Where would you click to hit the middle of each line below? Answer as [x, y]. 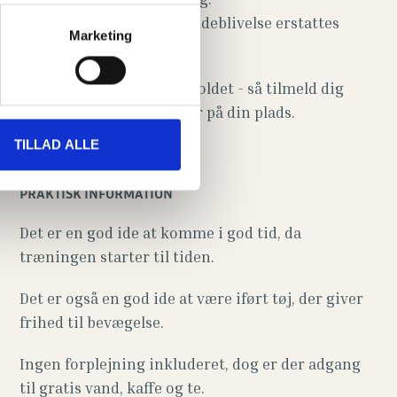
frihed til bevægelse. [91, 322]
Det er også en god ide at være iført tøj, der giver [191, 298]
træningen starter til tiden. [117, 257]
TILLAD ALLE [56, 144]
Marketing [101, 35]
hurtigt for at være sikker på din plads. [157, 112]
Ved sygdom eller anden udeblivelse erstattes [179, 23]
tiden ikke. [57, 47]
